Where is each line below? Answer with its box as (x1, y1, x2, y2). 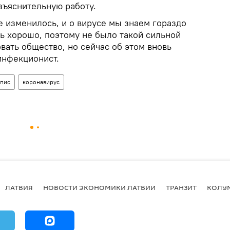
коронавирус (23, 78, 60, 86)
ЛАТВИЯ (5, 182, 33, 192)
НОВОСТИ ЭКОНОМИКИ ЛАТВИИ (43, 182, 156, 192)
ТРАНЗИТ (166, 182, 197, 192)
